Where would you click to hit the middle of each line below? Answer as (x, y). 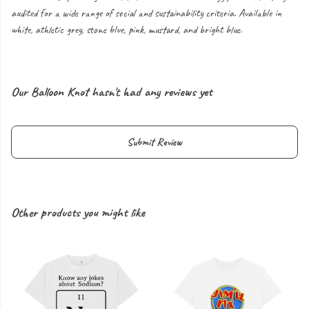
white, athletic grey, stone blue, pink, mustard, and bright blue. (127, 30)
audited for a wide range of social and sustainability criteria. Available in (146, 13)
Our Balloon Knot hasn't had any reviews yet (111, 92)
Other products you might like (78, 213)
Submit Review (154, 142)
